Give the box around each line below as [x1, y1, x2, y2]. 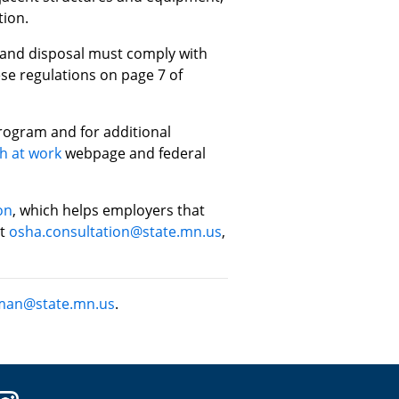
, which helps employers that [12, 200, 205, 220]
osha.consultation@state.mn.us [8, 222, 222, 241]
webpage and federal [61, 143, 206, 163]
